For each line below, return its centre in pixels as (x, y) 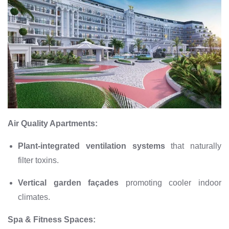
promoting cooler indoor (170, 182)
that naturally (193, 146)
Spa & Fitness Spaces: (52, 219)
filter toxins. (38, 160)
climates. (34, 197)
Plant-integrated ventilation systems (91, 146)
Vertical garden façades (68, 182)
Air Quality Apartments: (53, 123)
